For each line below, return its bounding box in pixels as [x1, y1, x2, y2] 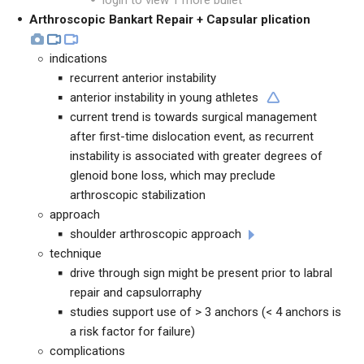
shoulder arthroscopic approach [70, 227, 241, 241]
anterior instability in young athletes [70, 90, 262, 105]
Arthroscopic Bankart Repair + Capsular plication [29, 12, 310, 27]
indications [50, 51, 107, 66]
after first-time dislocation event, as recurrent [70, 129, 314, 144]
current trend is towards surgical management [70, 110, 317, 124]
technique [50, 246, 102, 261]
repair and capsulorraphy [70, 285, 201, 300]
